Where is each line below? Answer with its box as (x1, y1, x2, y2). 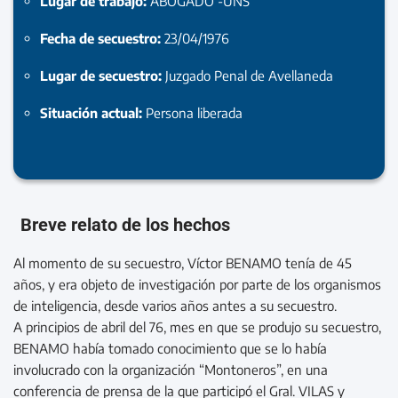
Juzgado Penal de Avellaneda (165, 67, 333, 84)
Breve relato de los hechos (20, 213, 231, 235)
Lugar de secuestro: (40, 67, 165, 84)
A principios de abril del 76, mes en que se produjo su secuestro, (13, 318, 381, 335)
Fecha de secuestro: (40, 29, 164, 46)
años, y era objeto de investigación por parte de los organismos (13, 275, 381, 292)
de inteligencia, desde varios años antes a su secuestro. (13, 297, 337, 314)
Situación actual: (40, 104, 146, 121)
